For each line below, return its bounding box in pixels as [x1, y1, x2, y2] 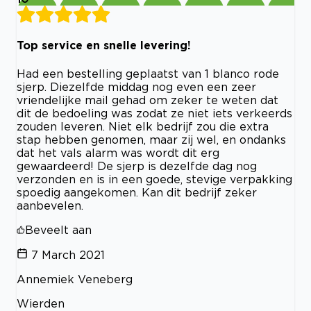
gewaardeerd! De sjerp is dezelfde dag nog [17, 159, 257, 172]
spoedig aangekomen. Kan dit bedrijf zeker [17, 185, 257, 199]
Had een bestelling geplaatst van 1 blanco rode [17, 67, 279, 80]
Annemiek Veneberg [17, 272, 133, 285]
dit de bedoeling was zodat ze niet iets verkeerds [17, 106, 292, 119]
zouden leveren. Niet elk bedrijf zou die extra [17, 119, 269, 133]
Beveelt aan [25, 223, 92, 236]
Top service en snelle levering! [17, 39, 191, 52]
